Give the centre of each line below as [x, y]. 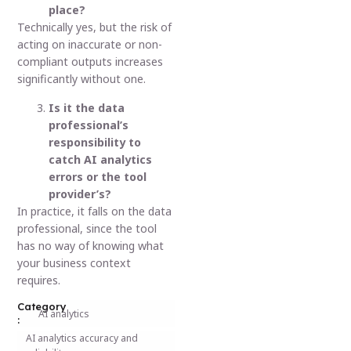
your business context [74, 262]
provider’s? [80, 194]
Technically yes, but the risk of [95, 27]
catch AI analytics [101, 159]
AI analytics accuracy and [81, 338]
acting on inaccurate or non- [90, 45]
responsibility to [95, 142]
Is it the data [87, 107]
